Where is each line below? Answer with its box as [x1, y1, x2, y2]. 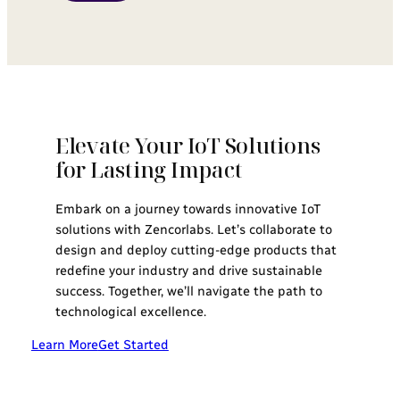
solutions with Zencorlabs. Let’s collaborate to [54, 221, 332, 237]
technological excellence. [54, 303, 206, 320]
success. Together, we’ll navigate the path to [54, 282, 322, 299]
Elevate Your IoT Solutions [54, 129, 321, 160]
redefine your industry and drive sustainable [54, 262, 322, 279]
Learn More [30, 337, 98, 354]
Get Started [97, 337, 169, 354]
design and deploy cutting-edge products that [54, 241, 337, 258]
